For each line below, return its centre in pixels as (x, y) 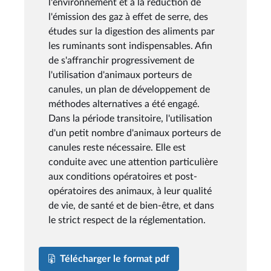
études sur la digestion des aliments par (132, 31)
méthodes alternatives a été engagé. (124, 104)
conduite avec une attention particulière (133, 162)
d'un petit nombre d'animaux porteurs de (135, 133)
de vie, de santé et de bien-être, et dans (131, 205)
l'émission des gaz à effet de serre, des (128, 17)
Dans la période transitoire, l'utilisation (130, 118)
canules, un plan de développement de (129, 89)
